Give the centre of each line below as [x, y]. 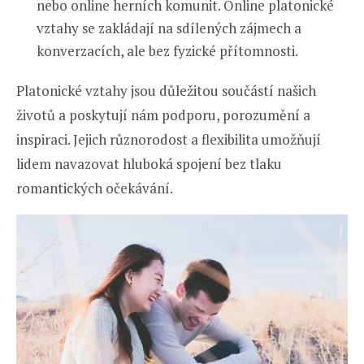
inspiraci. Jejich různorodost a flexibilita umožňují [169, 140]
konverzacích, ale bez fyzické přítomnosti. [167, 51]
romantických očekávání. [95, 188]
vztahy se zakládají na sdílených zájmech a [169, 28]
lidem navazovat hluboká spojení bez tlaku [149, 164]
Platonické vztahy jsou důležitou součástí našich [166, 91]
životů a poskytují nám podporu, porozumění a [163, 115]
